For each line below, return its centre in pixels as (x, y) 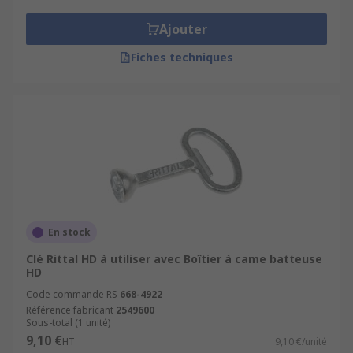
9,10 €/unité (301, 342)
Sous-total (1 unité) (68, 323)
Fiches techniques (182, 57)
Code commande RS (72, 294)
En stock (69, 232)
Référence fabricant (70, 310)
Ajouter (183, 29)
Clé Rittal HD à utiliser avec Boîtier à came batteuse (174, 259)
